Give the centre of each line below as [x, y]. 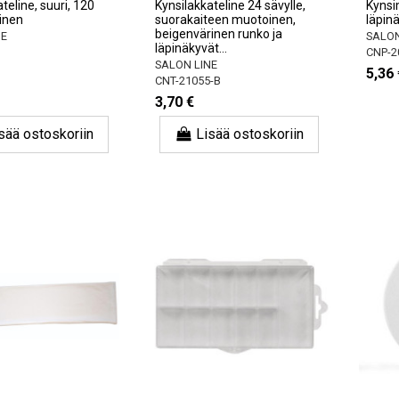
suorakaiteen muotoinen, [226, 20]
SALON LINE [187, 65]
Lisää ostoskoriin [250, 134]
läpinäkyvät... [191, 48]
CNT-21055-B [188, 81]
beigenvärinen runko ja [219, 34]
